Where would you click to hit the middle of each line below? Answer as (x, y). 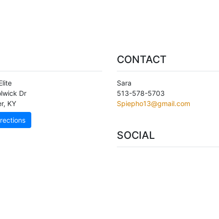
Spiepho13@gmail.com (153, 103)
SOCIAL (136, 135)
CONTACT (142, 59)
